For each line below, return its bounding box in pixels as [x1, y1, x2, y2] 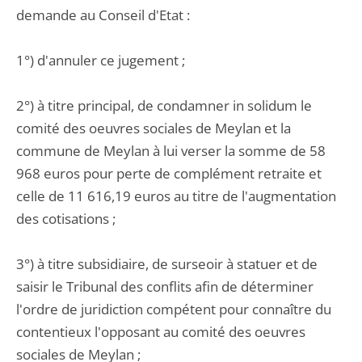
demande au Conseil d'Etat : [16, 6, 190, 24]
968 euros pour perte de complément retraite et [16, 164, 322, 183]
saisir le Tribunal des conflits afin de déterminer [16, 277, 314, 296]
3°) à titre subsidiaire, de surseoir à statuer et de [16, 255, 318, 273]
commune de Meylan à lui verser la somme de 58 [16, 141, 326, 160]
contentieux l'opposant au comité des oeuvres [16, 322, 305, 341]
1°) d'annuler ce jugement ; [16, 51, 185, 69]
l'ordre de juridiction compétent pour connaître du [16, 300, 331, 318]
